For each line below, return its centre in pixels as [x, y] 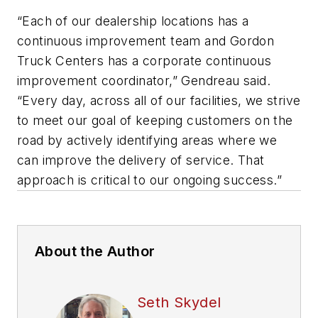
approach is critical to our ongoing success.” [149, 180]
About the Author [95, 252]
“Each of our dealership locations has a [133, 21]
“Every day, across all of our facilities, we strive [159, 101]
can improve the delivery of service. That [141, 160]
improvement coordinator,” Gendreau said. [144, 81]
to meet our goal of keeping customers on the [155, 121]
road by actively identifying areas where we [147, 141]
